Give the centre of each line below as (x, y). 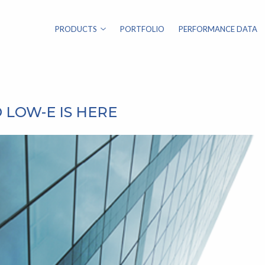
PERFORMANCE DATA (218, 29)
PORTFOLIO (142, 29)
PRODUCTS (76, 29)
